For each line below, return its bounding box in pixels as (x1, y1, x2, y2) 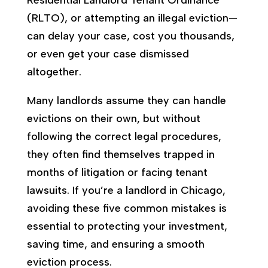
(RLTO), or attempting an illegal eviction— (26, 11, 237, 25)
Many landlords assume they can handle (26, 93, 226, 107)
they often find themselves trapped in (26, 147, 215, 161)
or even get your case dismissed (26, 47, 189, 60)
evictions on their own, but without (26, 111, 200, 125)
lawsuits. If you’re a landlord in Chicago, (26, 183, 226, 197)
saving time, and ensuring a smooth (26, 237, 205, 251)
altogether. (26, 65, 81, 78)
